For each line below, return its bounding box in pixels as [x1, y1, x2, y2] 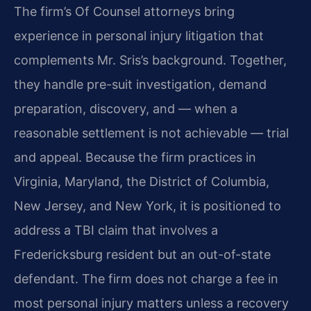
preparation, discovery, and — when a [14, 101, 237, 117]
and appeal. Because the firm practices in [14, 150, 256, 165]
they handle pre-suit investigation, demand [14, 77, 267, 92]
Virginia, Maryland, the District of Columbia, [14, 174, 269, 190]
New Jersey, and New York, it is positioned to [14, 199, 281, 214]
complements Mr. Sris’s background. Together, [14, 53, 287, 68]
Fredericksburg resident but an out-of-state [14, 247, 271, 262]
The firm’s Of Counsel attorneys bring [14, 4, 235, 19]
